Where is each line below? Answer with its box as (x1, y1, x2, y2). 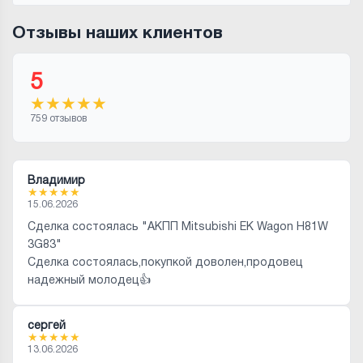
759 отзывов (30, 114, 87, 123)
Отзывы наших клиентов (12, 25, 223, 41)
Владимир (27, 175, 85, 186)
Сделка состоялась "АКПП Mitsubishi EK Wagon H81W (27, 222, 328, 233)
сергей (27, 321, 66, 331)
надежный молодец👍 (27, 275, 151, 286)
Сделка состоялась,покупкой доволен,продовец (27, 258, 303, 268)
